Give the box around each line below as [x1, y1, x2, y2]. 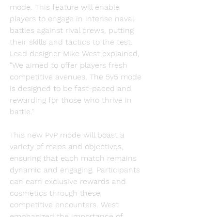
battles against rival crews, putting [10, 26, 134, 35]
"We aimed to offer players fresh [10, 61, 127, 70]
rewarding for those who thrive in [10, 95, 132, 105]
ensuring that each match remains [10, 154, 137, 163]
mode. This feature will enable [10, 2, 120, 12]
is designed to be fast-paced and [10, 84, 131, 93]
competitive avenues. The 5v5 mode [10, 72, 141, 81]
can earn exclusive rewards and [10, 177, 126, 186]
